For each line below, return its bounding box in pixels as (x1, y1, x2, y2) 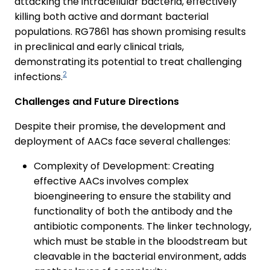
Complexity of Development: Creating (34, 159, 214, 173)
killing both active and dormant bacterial (14, 9, 209, 24)
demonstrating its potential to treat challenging (14, 54, 242, 69)
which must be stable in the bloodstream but (34, 234, 248, 248)
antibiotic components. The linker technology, (34, 219, 251, 233)
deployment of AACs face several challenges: (14, 134, 230, 148)
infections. (14, 69, 63, 84)
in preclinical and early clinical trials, (14, 39, 184, 54)
